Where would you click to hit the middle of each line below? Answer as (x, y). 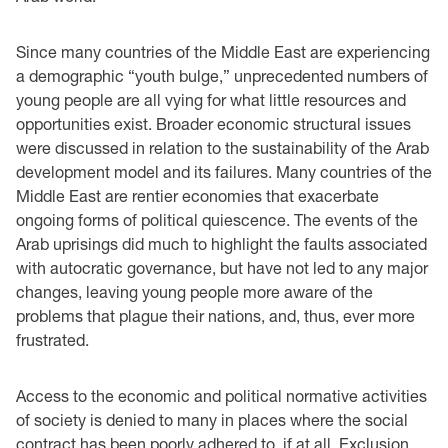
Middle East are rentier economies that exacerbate (197, 195)
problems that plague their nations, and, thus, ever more (215, 315)
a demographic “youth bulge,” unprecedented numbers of (222, 75)
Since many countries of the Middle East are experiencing (223, 51)
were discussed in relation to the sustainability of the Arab (222, 147)
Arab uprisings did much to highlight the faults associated (221, 243)
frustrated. (52, 339)
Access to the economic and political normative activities (221, 395)
